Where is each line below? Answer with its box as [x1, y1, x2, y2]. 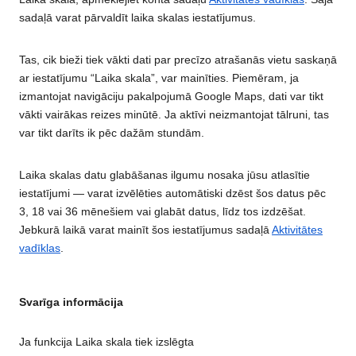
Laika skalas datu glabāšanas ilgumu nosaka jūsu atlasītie [19, 168, 310, 182]
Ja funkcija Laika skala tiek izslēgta [19, 335, 194, 349]
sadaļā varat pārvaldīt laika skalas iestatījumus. [19, 11, 256, 25]
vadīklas [19, 242, 60, 255]
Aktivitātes [272, 223, 323, 237]
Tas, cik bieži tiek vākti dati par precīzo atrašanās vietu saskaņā [19, 53, 337, 67]
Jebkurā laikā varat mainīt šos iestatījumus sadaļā [19, 223, 272, 237]
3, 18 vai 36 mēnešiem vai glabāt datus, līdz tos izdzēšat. [19, 205, 306, 219]
